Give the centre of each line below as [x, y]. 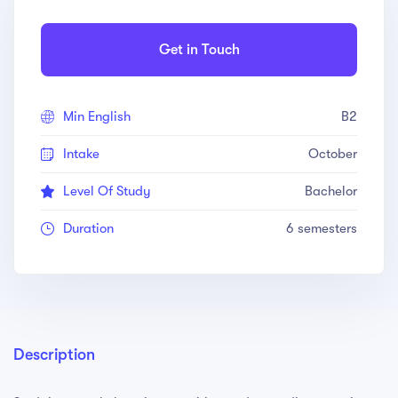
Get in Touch [199, 50]
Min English [97, 117]
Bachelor [331, 191]
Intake [81, 154]
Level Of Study [107, 191]
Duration [88, 229]
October [333, 154]
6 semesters [322, 229]
